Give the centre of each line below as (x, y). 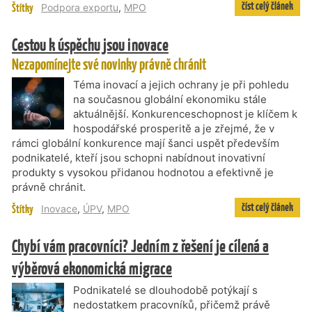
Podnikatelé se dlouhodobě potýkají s (165, 290)
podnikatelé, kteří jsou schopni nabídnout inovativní (139, 158)
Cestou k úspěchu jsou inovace (90, 45)
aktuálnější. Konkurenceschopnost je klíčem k (185, 114)
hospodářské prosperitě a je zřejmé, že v (174, 128)
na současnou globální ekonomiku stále (170, 99)
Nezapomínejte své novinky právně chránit (109, 64)
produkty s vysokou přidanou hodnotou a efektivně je (143, 172)
